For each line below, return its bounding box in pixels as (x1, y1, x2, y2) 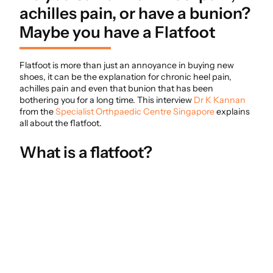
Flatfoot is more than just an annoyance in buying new (19, 60, 234, 71)
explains (214, 106, 250, 118)
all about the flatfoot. (19, 118, 102, 129)
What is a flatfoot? (19, 142, 152, 161)
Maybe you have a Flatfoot (19, 23, 216, 43)
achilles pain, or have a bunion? (19, 4, 250, 24)
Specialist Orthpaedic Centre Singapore (55, 106, 214, 118)
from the (19, 106, 55, 118)
